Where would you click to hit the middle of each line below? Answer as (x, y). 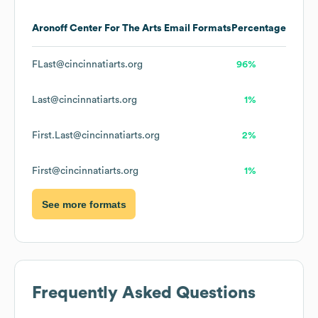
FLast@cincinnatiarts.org (87, 65)
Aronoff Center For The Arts (97, 29)
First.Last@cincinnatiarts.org (96, 136)
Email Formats (197, 29)
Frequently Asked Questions (144, 294)
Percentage (259, 29)
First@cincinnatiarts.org (85, 171)
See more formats (84, 204)
